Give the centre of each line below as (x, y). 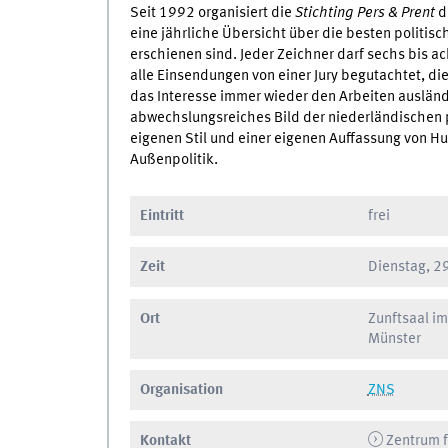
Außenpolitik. (173, 159)
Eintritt (161, 215)
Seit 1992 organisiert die (212, 12)
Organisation (181, 389)
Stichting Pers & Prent (364, 12)
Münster (394, 338)
